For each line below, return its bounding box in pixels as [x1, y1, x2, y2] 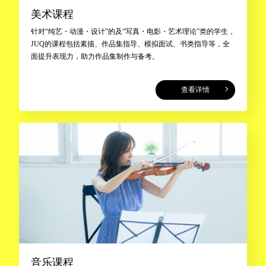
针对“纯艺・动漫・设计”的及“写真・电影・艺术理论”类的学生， [30, 27, 235, 36]
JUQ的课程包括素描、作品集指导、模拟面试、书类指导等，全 [30, 39, 230, 48]
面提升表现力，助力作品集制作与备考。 [30, 52, 159, 61]
